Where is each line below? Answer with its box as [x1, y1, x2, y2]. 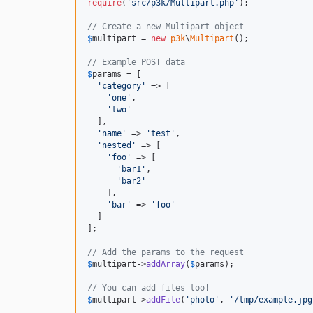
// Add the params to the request [87, 247, 244, 257]
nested [102, 140, 131, 150]
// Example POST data [87, 57, 185, 67]
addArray [146, 259, 185, 269]
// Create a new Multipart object [87, 22, 244, 31]
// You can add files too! [87, 283, 210, 293]
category [102, 81, 141, 91]
